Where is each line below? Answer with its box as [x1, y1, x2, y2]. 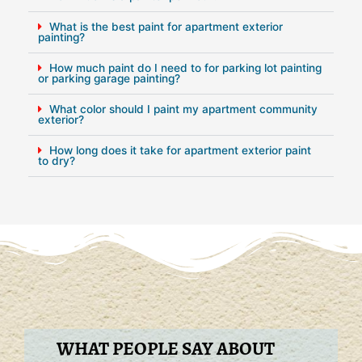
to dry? [38, 154, 75, 167]
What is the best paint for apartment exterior [48, 19, 283, 33]
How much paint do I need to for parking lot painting [48, 61, 322, 74]
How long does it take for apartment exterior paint [48, 143, 311, 157]
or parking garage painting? [38, 71, 180, 85]
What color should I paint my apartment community [48, 102, 318, 116]
